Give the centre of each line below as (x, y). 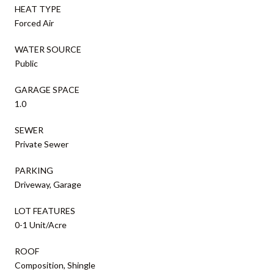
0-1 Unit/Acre (41, 224)
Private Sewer (42, 144)
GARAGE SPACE (47, 89)
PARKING (34, 170)
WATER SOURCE (48, 49)
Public (26, 63)
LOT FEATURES (45, 210)
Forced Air (34, 23)
